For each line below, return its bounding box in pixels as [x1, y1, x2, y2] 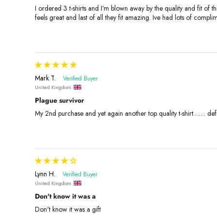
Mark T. [35, 73, 56, 83]
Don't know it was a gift [35, 204, 101, 214]
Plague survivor [35, 95, 84, 106]
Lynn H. [35, 169, 55, 179]
